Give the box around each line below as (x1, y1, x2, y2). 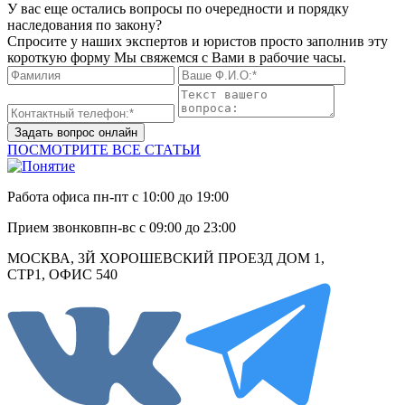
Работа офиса (7, 188, 93, 204)
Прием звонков (7, 219, 101, 235)
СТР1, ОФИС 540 (7, 266, 118, 282)
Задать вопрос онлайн (14, 125, 137, 139)
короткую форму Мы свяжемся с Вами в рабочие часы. (7, 49, 346, 65)
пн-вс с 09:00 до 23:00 (101, 219, 236, 235)
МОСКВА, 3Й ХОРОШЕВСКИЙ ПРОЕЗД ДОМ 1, (7, 250, 325, 266)
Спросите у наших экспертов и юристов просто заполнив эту (7, 33, 388, 49)
